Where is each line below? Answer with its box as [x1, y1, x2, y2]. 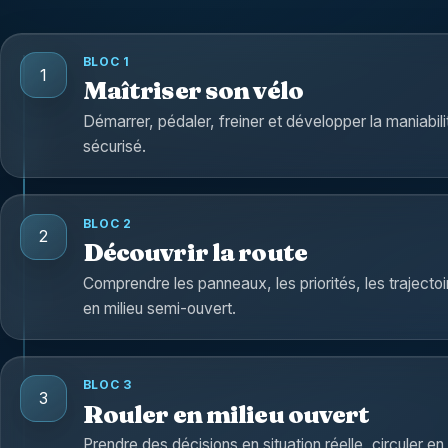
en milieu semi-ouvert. [82, 298, 236, 318]
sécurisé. [82, 136, 146, 156]
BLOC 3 [82, 377, 132, 393]
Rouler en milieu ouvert [82, 398, 370, 429]
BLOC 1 [82, 53, 130, 69]
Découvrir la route [82, 237, 307, 268]
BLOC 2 [82, 215, 132, 231]
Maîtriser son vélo [82, 75, 303, 106]
